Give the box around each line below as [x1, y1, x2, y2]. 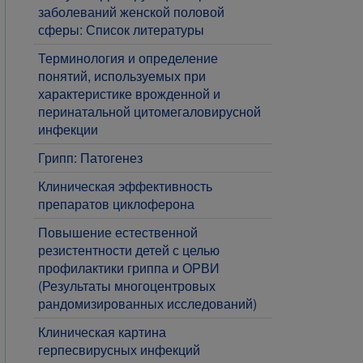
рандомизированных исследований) [38, 294, 257, 313]
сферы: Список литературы [38, 20, 204, 39]
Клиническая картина [38, 322, 166, 341]
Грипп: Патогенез [38, 148, 143, 167]
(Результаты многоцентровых [38, 276, 216, 295]
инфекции [38, 120, 98, 139]
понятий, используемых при [38, 66, 206, 85]
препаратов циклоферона [38, 194, 194, 213]
